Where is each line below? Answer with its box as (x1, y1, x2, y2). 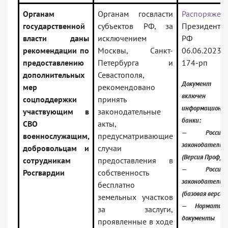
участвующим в (23, 106, 89, 117)
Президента (182, 21, 224, 32)
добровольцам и (23, 143, 89, 154)
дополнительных (23, 70, 84, 80)
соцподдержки (23, 94, 77, 105)
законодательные (98, 106, 161, 117)
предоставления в (98, 155, 173, 166)
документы (182, 213, 215, 223)
